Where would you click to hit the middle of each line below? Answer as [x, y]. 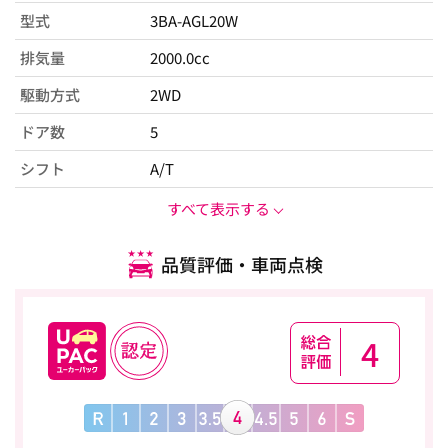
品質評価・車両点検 [241, 263]
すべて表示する [218, 209]
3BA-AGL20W [194, 21]
